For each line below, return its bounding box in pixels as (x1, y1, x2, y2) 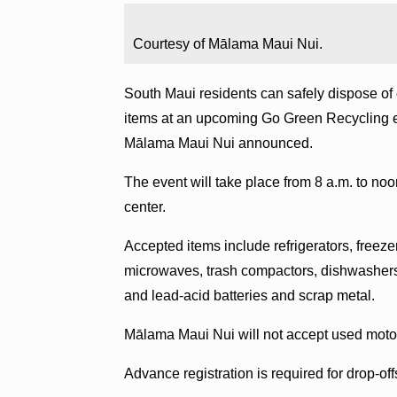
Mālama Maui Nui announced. (124, 135, 314, 151)
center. (124, 198, 167, 214)
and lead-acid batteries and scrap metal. (124, 287, 376, 303)
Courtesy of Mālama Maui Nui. (133, 35, 323, 51)
